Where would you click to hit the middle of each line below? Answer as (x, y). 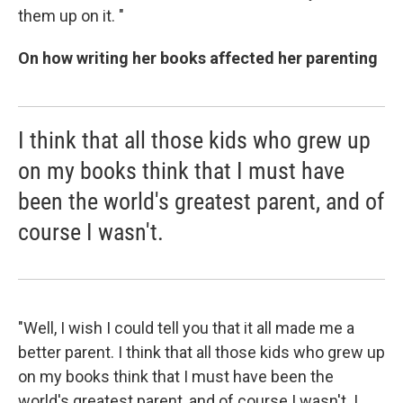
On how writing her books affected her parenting (198, 58)
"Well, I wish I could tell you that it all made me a (186, 327)
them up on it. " (71, 15)
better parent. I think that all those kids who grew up (201, 352)
